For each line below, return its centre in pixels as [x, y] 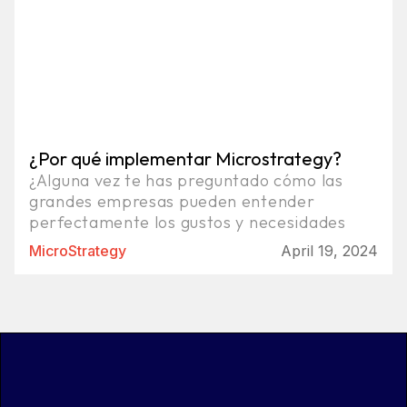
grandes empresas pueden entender [172, 201]
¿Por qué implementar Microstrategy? [185, 158]
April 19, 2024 [329, 250]
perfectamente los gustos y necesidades [188, 222]
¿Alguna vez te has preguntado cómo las [186, 180]
